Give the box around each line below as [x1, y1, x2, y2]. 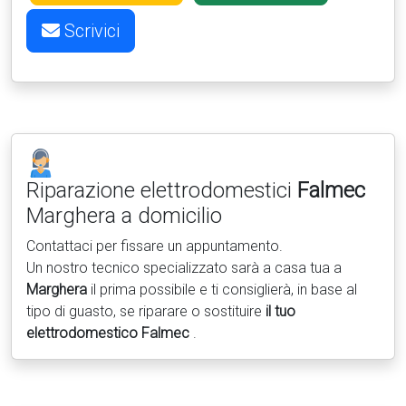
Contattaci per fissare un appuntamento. [26, 237, 283, 256]
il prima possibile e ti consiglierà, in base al [87, 281, 357, 299]
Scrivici [60, 20, 120, 43]
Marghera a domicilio [26, 203, 222, 229]
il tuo [266, 303, 295, 321]
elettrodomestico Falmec [26, 324, 193, 343]
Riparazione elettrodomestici [26, 178, 297, 204]
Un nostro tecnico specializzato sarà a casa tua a [26, 259, 342, 277]
